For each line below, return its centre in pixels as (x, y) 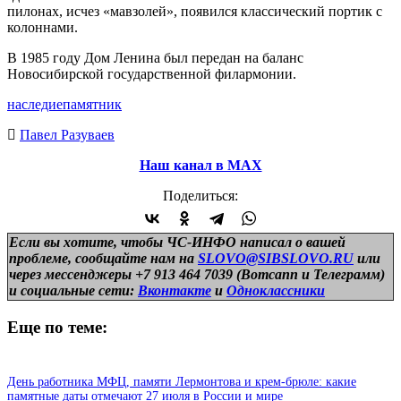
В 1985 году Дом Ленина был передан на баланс (155, 57)
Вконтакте (175, 290)
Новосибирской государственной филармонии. (152, 73)
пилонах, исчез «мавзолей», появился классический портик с (195, 11)
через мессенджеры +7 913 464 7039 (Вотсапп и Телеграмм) (197, 274)
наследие (35, 104)
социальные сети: (79, 290)
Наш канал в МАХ (200, 165)
